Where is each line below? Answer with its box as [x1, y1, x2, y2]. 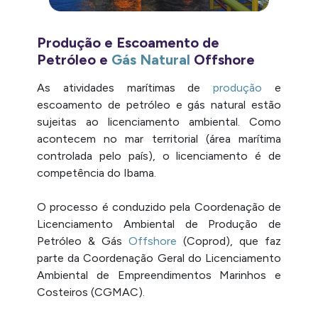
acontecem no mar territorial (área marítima [37, 131, 281, 146]
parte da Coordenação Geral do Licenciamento [37, 251, 281, 265]
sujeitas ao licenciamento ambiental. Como [37, 114, 281, 128]
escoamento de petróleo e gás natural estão [37, 97, 281, 111]
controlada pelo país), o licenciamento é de [37, 148, 281, 163]
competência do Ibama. [37, 165, 156, 180]
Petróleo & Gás [37, 234, 128, 248]
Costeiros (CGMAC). [37, 285, 145, 299]
